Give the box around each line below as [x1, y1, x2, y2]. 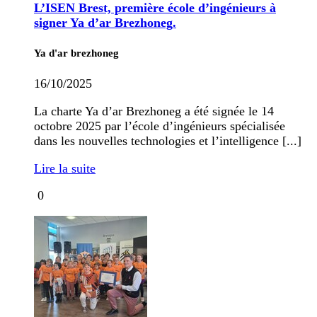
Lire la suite [34, 161, 96, 175]
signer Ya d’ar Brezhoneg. [34, 15, 176, 30]
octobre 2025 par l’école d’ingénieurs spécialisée [34, 118, 285, 133]
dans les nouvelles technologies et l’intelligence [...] [34, 133, 301, 148]
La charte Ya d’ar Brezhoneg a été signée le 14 [34, 103, 274, 118]
